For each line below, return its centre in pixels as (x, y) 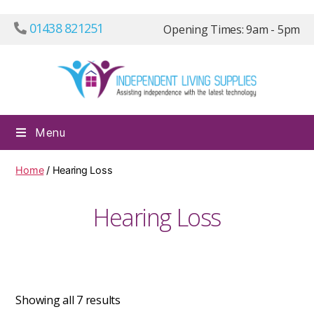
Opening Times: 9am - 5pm (232, 29)
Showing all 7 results (68, 300)
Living (275, 137)
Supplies (281, 152)
